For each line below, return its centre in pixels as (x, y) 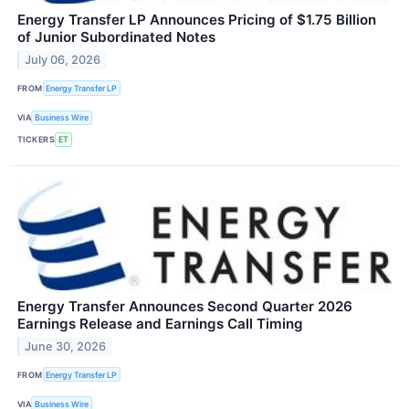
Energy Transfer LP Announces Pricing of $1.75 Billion (197, 20)
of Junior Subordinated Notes (116, 37)
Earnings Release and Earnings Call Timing (160, 323)
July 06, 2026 (63, 60)
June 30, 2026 (66, 346)
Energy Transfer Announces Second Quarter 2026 (185, 306)
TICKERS (37, 140)
